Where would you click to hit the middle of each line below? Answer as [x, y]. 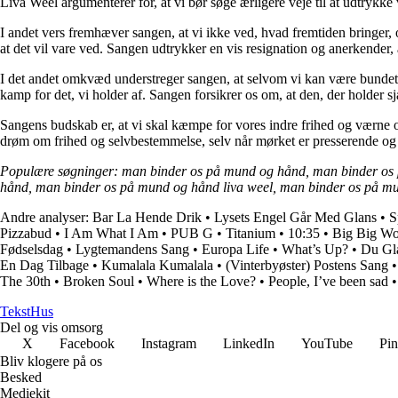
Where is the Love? [201, 281]
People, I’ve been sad [328, 281]
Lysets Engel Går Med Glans [295, 217]
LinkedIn [249, 343]
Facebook [87, 343]
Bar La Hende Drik [147, 217]
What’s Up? [315, 249]
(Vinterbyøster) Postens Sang [307, 265]
